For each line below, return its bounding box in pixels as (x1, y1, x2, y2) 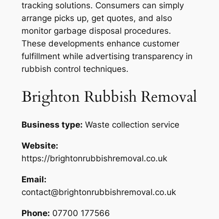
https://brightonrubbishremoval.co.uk (21, 153, 167, 164)
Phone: (21, 208, 50, 218)
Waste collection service (85, 120, 179, 130)
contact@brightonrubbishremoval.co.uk (21, 187, 176, 197)
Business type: (21, 120, 83, 130)
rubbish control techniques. (21, 64, 129, 74)
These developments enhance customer (21, 38, 179, 48)
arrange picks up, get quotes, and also (21, 13, 172, 23)
